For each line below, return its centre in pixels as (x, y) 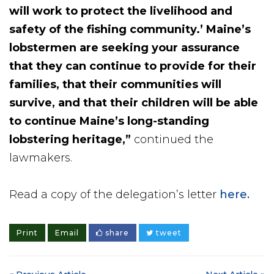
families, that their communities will (115, 84)
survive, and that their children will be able (134, 102)
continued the (174, 139)
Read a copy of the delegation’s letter (114, 194)
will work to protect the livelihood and (121, 11)
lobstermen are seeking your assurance (124, 47)
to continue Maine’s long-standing (109, 121)
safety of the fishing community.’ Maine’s (130, 29)
